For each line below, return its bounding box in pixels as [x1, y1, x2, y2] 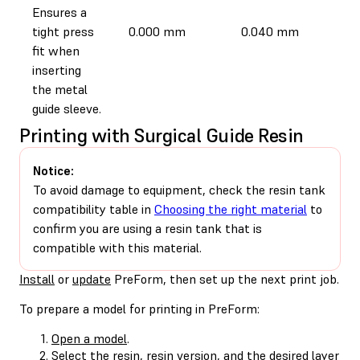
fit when [32, 42, 80, 59]
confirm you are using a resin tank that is [33, 219, 262, 236]
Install [19, 270, 55, 287]
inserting [32, 61, 81, 78]
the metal [32, 80, 88, 97]
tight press [32, 22, 94, 39]
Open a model [51, 329, 127, 346]
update [72, 270, 111, 287]
